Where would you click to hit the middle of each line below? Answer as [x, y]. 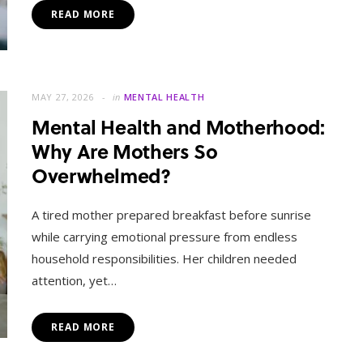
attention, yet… [74, 281]
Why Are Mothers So [125, 152]
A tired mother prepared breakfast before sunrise [171, 215]
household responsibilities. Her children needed [164, 259]
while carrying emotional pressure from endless [164, 237]
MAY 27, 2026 [63, 97]
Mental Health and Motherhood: [178, 127]
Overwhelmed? [101, 176]
